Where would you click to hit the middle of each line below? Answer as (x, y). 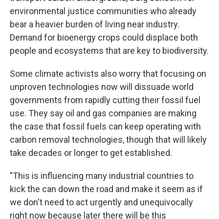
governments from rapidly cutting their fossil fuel (105, 100)
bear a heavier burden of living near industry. (95, 24)
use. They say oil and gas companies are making (103, 113)
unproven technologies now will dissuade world (102, 87)
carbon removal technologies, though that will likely (108, 140)
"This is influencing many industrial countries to (102, 176)
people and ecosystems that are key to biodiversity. (109, 51)
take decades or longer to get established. (91, 153)
